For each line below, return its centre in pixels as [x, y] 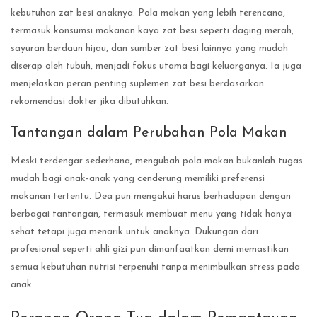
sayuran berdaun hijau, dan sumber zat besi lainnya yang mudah [149, 48]
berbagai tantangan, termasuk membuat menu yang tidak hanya [151, 214]
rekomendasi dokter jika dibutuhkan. [90, 101]
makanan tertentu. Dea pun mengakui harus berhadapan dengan [151, 197]
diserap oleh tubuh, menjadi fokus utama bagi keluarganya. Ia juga [156, 66]
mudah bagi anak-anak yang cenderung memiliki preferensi [138, 179]
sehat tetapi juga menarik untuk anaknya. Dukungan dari [134, 232]
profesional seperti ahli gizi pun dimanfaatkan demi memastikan [150, 250]
